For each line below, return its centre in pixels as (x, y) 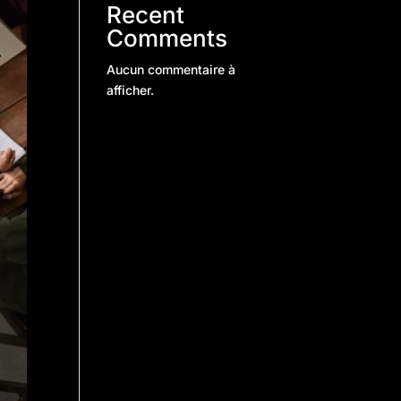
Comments (167, 38)
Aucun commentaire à (171, 69)
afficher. (131, 90)
